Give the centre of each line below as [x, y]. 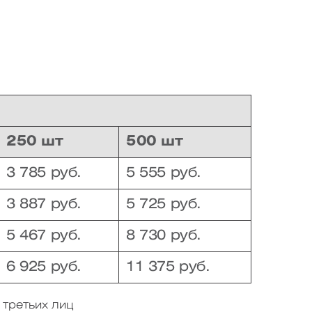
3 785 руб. [44, 173]
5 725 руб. [164, 204]
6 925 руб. [44, 267]
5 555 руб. [164, 173]
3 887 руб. [44, 204]
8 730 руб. [164, 236]
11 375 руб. [168, 267]
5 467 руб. [44, 236]
